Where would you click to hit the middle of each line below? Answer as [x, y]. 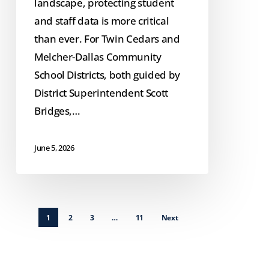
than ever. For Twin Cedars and [107, 38]
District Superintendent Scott [101, 92]
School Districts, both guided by [107, 74]
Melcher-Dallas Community [98, 56]
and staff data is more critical [101, 20]
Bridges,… [57, 110]
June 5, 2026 [54, 148]
